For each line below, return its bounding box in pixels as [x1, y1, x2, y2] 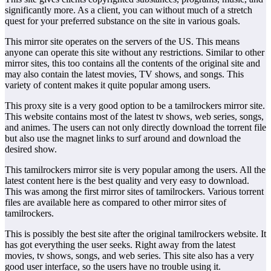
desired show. [5, 143, 57, 154]
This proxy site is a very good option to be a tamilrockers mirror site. [5, 100, 265, 111]
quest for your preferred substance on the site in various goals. [5, 15, 240, 26]
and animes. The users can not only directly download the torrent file [5, 122, 266, 132]
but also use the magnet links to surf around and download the [5, 132, 241, 143]
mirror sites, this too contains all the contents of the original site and [5, 57, 260, 68]
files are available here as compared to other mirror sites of [5, 197, 226, 207]
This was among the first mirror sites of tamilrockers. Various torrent [5, 186, 264, 197]
